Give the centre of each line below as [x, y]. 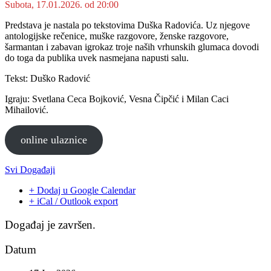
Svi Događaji [30, 170]
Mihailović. [27, 110]
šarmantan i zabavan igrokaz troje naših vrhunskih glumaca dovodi [132, 47]
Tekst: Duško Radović [47, 79]
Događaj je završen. [50, 225]
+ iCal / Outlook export [73, 201]
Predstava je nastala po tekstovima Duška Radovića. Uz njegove [127, 25]
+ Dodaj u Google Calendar [82, 191]
